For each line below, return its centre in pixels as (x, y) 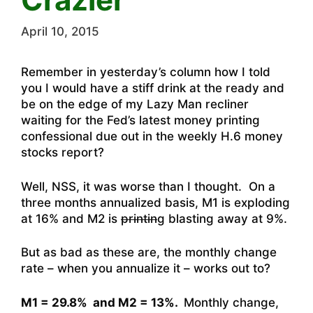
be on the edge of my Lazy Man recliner (135, 104)
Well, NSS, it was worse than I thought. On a (148, 186)
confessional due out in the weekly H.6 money (152, 137)
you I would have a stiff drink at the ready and (153, 88)
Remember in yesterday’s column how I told (146, 72)
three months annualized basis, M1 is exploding (155, 202)
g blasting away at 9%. (222, 218)
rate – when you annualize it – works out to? (146, 269)
